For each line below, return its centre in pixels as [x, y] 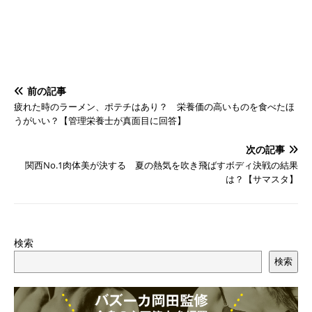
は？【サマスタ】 [262, 179]
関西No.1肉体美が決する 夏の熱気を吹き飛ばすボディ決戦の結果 [162, 165]
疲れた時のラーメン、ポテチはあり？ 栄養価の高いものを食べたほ [154, 107]
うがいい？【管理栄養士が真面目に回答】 [100, 121]
